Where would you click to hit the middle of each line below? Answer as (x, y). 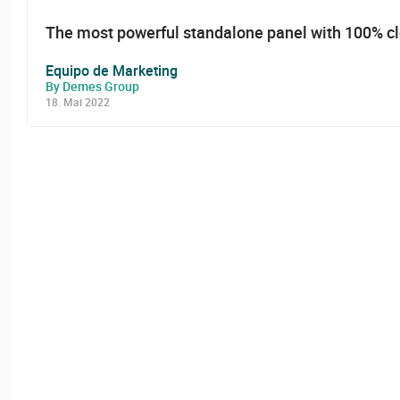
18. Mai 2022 (78, 101)
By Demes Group (92, 86)
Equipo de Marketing (112, 70)
